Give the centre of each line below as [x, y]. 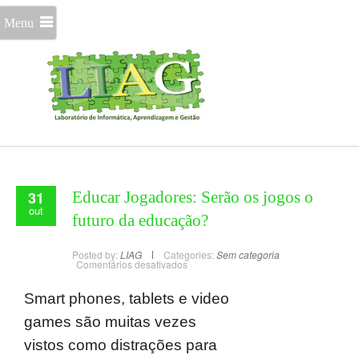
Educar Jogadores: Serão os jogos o [193, 197]
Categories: [189, 254]
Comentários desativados [132, 264]
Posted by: [96, 254]
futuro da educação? [140, 220]
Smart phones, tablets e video [127, 298]
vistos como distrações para [121, 345]
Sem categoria [248, 254]
